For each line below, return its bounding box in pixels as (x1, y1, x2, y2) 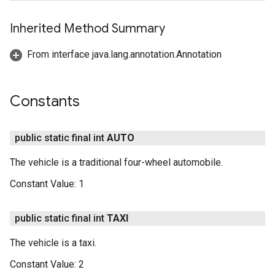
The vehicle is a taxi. (10, 237, 96, 249)
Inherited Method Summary (10, 21, 165, 36)
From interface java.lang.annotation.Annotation (27, 48, 222, 60)
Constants (10, 92, 80, 110)
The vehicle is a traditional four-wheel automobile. (10, 157, 223, 168)
